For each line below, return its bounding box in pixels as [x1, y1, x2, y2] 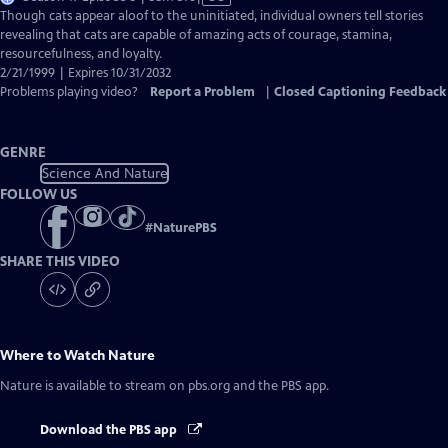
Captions [194, 45, 245, 61]
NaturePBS [153, 220, 217, 237]
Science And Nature [41, 164, 168, 182]
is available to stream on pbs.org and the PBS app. [42, 378, 329, 395]
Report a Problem [150, 84, 255, 100]
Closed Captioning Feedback [274, 84, 446, 100]
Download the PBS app [40, 422, 180, 439]
